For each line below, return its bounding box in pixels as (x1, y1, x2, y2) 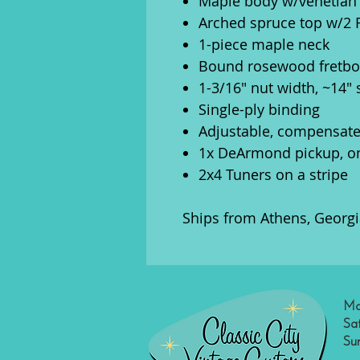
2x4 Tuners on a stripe (198, 165, 348, 184)
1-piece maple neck (198, 35, 329, 54)
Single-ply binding (198, 100, 320, 119)
